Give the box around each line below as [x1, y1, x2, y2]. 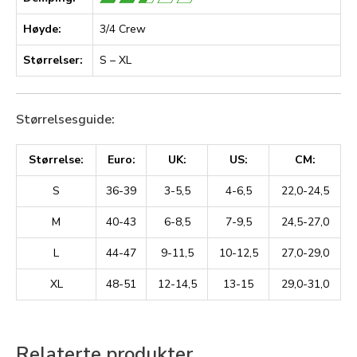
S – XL [100, 52, 131, 68]
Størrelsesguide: [16, 110, 115, 128]
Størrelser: [23, 52, 83, 68]
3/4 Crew [100, 21, 146, 37]
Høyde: [23, 21, 61, 37]
